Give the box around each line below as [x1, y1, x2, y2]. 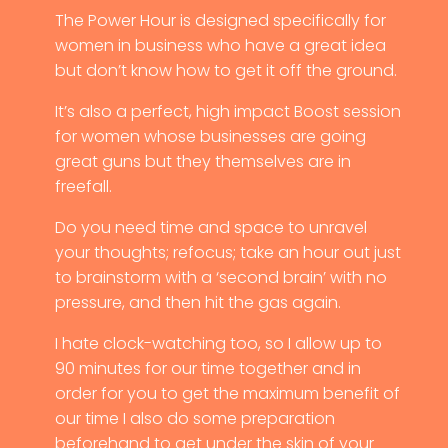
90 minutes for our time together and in [54, 356, 361, 380]
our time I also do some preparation [54, 406, 335, 430]
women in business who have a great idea [54, 33, 386, 57]
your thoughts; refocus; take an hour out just [54, 240, 401, 264]
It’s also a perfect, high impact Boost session [54, 99, 401, 123]
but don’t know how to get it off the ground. [54, 58, 397, 82]
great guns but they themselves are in [54, 149, 351, 173]
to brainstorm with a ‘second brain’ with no [54, 265, 387, 289]
